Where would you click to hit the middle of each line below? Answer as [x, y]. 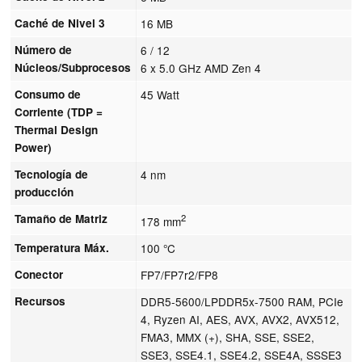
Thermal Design [57, 129]
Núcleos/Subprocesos [73, 67]
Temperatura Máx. [62, 247]
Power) [34, 147]
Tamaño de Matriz [61, 218]
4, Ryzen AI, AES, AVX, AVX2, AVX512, [240, 319]
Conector [39, 274]
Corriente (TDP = [59, 112]
